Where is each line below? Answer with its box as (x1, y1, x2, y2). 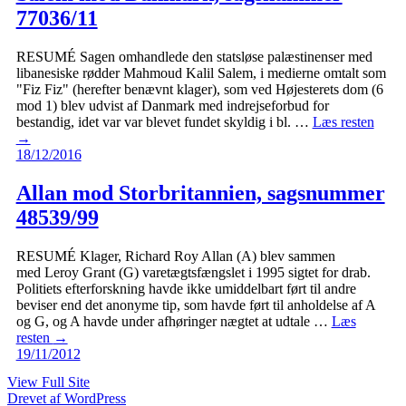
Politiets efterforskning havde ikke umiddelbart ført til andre (15, 280, 356, 296)
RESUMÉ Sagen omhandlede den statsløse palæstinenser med (15, 49, 372, 65)
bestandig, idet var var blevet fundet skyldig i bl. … (15, 114, 313, 130)
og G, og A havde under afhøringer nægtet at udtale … (15, 313, 332, 329)
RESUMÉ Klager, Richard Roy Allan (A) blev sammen (15, 247, 335, 264)
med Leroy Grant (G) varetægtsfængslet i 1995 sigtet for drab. (15, 264, 371, 280)
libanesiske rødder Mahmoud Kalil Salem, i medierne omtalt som (15, 65, 386, 82)
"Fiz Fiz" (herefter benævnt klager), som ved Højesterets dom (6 (15, 82, 383, 98)
